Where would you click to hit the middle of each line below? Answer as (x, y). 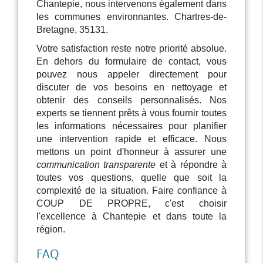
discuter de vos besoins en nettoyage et (131, 87)
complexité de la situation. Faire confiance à (131, 191)
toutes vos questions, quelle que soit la (131, 178)
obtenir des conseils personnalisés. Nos (131, 100)
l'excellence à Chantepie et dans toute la (131, 217)
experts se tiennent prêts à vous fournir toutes (131, 113)
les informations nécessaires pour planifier (131, 126)
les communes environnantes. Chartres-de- (131, 17)
